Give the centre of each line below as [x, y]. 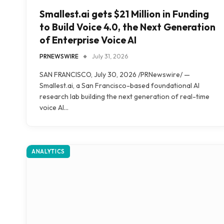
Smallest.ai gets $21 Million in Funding [124, 14]
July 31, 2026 [110, 56]
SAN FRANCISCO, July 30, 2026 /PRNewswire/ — [115, 74]
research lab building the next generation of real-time [124, 96]
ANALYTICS [48, 151]
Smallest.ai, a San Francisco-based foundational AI [119, 85]
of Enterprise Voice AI [88, 40]
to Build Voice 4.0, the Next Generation [127, 27]
